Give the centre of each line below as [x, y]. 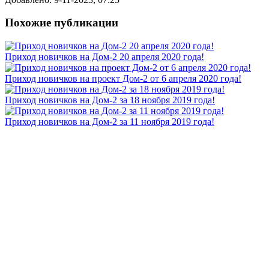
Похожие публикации [62, 23]
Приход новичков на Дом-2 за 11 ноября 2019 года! [110, 122]
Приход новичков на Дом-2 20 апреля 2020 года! [104, 57]
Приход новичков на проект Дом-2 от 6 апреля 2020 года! [123, 79]
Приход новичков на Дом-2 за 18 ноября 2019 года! [110, 100]
